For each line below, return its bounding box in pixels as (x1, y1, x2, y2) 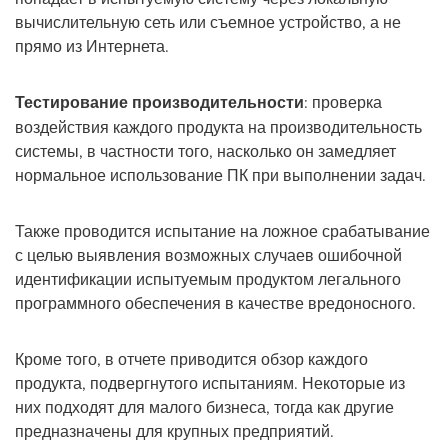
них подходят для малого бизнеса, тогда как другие (15, 395, 394, 418)
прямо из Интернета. (15, 34, 169, 57)
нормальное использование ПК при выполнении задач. (15, 163, 426, 186)
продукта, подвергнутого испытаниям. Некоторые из (15, 371, 405, 394)
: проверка (304, 90, 382, 113)
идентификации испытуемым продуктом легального (15, 267, 401, 290)
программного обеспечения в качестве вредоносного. (15, 291, 416, 314)
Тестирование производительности (15, 90, 304, 114)
